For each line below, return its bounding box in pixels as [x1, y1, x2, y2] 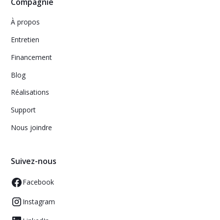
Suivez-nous [11, 155, 57, 166]
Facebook [23, 177, 54, 187]
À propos [11, 17, 40, 27]
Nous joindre [11, 122, 53, 132]
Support [11, 105, 36, 115]
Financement [11, 52, 53, 62]
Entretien [11, 35, 40, 45]
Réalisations [11, 87, 50, 97]
